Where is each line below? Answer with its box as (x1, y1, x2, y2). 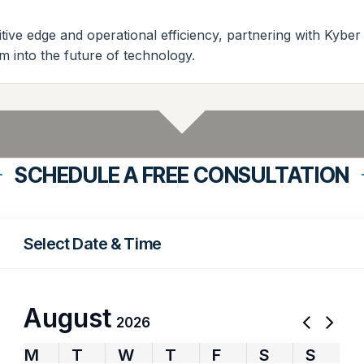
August (23, 301, 112, 334)
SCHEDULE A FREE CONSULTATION (15, 162, 349, 188)
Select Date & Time (24, 233, 162, 253)
